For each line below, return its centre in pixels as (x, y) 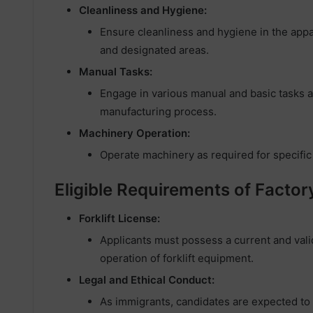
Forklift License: (119, 219)
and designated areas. (154, 50)
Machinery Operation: (134, 133)
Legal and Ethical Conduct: (147, 280)
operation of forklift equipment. (177, 259)
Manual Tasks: (116, 72)
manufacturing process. (158, 112)
